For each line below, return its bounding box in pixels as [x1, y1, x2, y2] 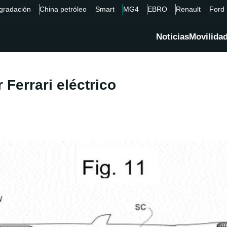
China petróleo [39, 5, 87, 13]
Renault [175, 5, 201, 13]
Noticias [156, 32, 189, 42]
